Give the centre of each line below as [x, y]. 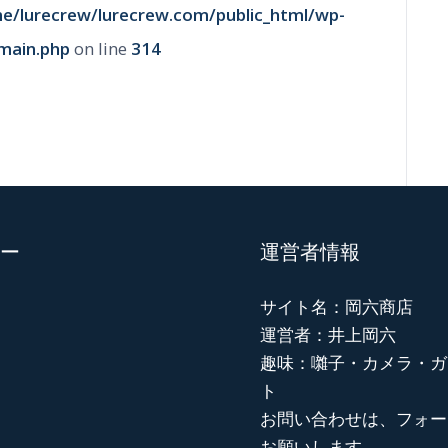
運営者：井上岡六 [328, 335]
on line [100, 49]
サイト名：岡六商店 [337, 307]
